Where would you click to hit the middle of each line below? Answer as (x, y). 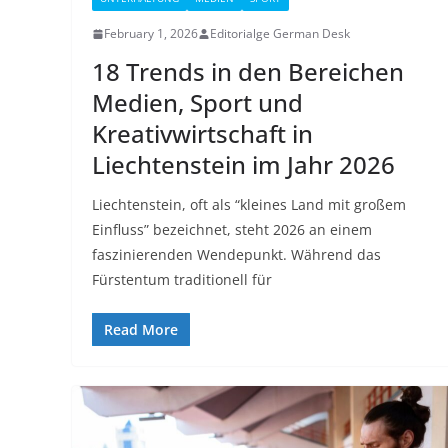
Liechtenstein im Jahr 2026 (243, 165)
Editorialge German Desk (280, 34)
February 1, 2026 (151, 34)
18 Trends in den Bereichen (248, 72)
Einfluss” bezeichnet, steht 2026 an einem (232, 230)
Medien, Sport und (197, 103)
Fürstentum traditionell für (182, 280)
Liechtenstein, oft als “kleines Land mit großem (249, 205)
